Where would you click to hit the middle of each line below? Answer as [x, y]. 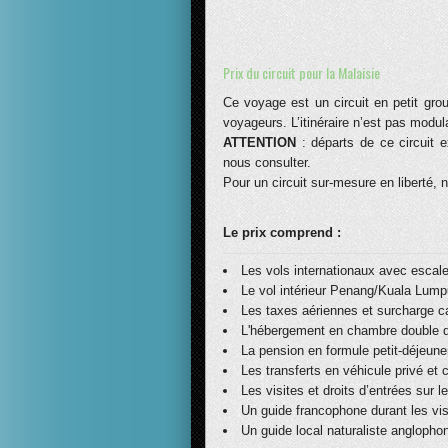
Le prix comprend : [282, 232]
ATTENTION [259, 142]
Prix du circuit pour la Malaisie [301, 72]
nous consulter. [267, 162]
